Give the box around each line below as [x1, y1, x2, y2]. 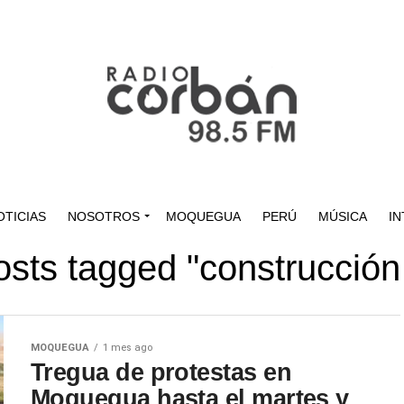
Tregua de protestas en [31, 358, 292, 386]
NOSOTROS [67, 209, 140, 224]
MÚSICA [317, 209, 367, 224]
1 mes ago [103, 342, 152, 353]
